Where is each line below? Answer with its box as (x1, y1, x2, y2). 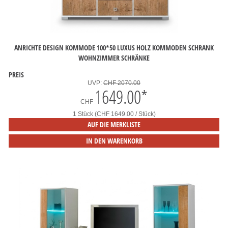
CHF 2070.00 (103, 79, 140, 87)
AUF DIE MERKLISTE (88, 120, 140, 129)
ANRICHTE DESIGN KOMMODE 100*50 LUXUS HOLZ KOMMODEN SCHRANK (14, 42, 214, 52)
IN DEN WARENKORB (85, 136, 142, 146)
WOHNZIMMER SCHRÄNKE (78, 52, 150, 63)
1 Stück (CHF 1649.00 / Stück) (72, 110, 156, 118)
